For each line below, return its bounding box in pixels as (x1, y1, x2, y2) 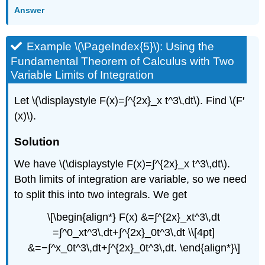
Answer (14, 5, 45, 15)
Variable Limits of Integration (11, 68, 154, 81)
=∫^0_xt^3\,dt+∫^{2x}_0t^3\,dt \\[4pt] (53, 227, 215, 239)
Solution (14, 135, 60, 148)
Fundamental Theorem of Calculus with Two (11, 54, 235, 67)
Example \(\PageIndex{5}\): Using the (27, 40, 215, 53)
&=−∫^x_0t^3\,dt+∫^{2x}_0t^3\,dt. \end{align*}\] (27, 242, 240, 254)
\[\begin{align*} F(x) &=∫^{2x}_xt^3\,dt (47, 211, 220, 224)
